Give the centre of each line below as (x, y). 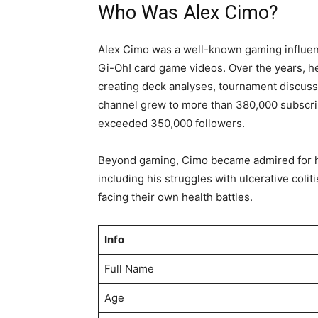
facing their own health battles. (175, 197)
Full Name (129, 269)
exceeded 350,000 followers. (171, 123)
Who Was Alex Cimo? (188, 13)
